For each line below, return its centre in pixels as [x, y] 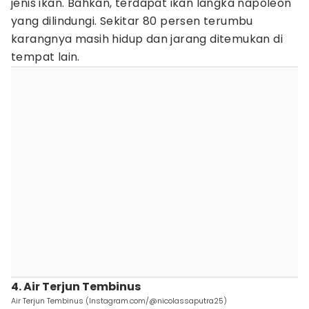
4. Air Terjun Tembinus [76, 287]
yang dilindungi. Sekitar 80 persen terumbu [132, 21]
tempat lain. [46, 57]
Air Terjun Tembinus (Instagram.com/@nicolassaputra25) [119, 301]
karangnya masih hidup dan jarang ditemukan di [147, 39]
